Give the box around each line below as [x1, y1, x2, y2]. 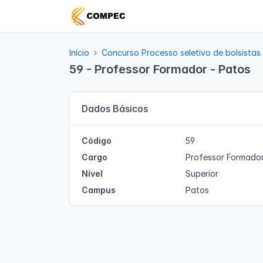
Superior [185, 168, 218, 178]
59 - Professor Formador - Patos [69, 62, 251, 76]
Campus [82, 185, 116, 195]
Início [69, 48, 89, 58]
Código [82, 136, 112, 146]
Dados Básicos [82, 103, 148, 114]
